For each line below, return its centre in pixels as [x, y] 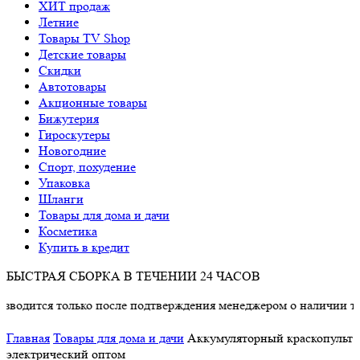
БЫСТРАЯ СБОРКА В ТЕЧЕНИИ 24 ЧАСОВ [133, 276]
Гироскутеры [74, 135]
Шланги [61, 199]
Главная [28, 338]
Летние [59, 22]
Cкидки [60, 70]
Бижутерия [69, 119]
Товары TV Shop [84, 38]
